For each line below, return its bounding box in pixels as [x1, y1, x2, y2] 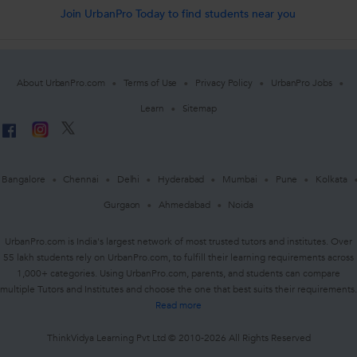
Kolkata [316, 173, 347, 186]
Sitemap [182, 102, 217, 116]
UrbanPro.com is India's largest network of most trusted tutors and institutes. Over [5, 235, 352, 249]
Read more [155, 299, 202, 312]
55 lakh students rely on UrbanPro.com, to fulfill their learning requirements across [3, 251, 354, 265]
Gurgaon [104, 198, 141, 212]
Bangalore [2, 173, 45, 186]
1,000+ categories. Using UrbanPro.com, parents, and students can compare [17, 267, 340, 280]
